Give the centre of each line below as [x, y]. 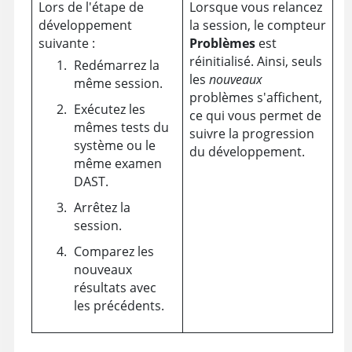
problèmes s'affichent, [255, 98]
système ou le [114, 146]
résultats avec [115, 288]
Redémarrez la [116, 66]
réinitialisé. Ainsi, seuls [255, 62]
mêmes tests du [121, 128]
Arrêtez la [102, 208]
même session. [118, 84]
